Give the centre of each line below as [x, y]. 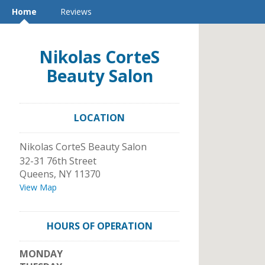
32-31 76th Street [58, 161]
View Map [38, 187]
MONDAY [41, 254]
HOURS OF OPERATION [99, 226]
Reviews [76, 12]
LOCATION [99, 118]
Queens [37, 174]
